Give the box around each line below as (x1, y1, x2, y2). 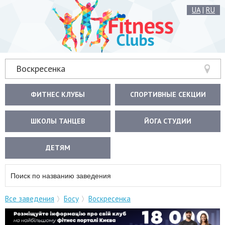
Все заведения (5, 194, 54, 203)
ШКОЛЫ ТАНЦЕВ (31, 117, 85, 126)
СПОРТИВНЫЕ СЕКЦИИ (130, 90, 206, 99)
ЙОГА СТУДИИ (144, 117, 192, 126)
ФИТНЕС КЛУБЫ (31, 90, 85, 99)
